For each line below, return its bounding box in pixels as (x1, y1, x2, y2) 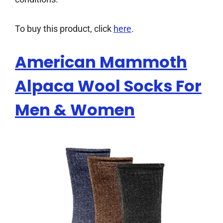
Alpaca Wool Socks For (15, 75, 202, 98)
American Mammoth (15, 51, 187, 74)
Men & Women (15, 99, 135, 121)
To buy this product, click (15, 23, 113, 34)
